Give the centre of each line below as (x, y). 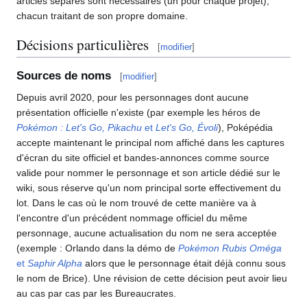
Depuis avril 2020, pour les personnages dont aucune (133, 97)
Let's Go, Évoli (187, 127)
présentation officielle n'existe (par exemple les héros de (138, 112)
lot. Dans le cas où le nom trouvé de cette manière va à (136, 202)
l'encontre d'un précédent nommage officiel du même (132, 218)
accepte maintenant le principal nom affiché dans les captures (150, 142)
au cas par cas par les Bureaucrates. (96, 293)
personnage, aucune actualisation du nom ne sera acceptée (147, 233)
